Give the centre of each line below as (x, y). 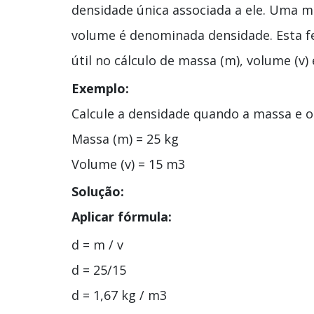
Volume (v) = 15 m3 (128, 164)
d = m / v (97, 244)
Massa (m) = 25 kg (125, 138)
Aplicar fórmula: (122, 217)
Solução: (98, 192)
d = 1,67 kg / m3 (119, 295)
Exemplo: (100, 88)
